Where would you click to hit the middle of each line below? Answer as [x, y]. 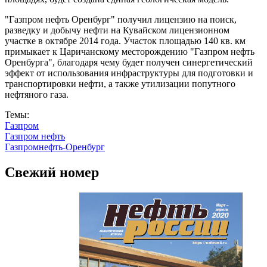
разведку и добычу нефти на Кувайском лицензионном [117, 30]
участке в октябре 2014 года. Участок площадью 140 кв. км [125, 41]
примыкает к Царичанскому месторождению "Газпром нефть [130, 51]
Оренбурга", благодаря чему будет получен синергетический [129, 62]
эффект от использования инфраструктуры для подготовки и [129, 73]
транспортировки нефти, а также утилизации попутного [120, 83]
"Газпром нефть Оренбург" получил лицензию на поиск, [121, 19]
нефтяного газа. [37, 94]
